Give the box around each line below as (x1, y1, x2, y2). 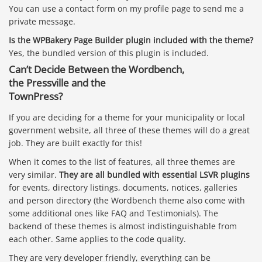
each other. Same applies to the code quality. (9, 233, 186, 244)
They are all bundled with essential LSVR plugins (59, 168, 250, 180)
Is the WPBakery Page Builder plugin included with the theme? (9, 35, 253, 46)
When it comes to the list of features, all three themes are (9, 156, 235, 167)
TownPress (9, 89, 58, 104)
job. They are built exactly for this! (9, 137, 142, 149)
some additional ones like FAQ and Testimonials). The (9, 207, 218, 219)
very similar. (9, 168, 59, 180)
